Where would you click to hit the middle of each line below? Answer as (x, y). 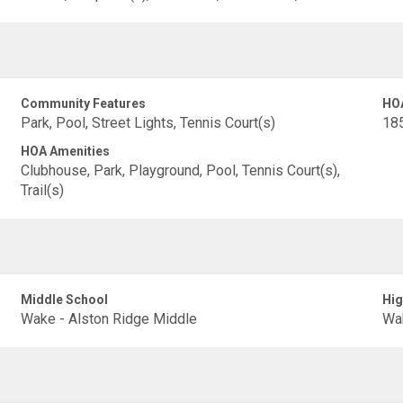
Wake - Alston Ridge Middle (109, 319)
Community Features (84, 103)
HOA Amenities (66, 151)
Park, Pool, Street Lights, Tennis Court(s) (148, 123)
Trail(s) (43, 190)
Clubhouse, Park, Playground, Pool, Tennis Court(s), (181, 170)
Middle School (65, 300)
